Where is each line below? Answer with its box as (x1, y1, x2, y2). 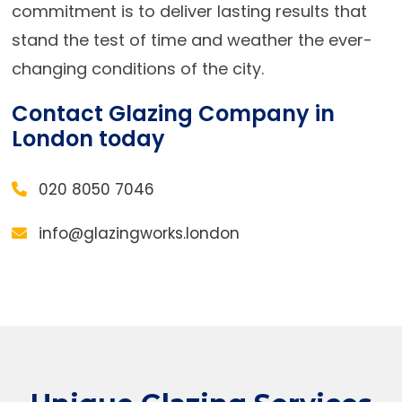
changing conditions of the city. (11, 57, 264, 81)
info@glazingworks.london (39, 222, 240, 244)
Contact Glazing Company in (11, 99, 335, 129)
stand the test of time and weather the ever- (11, 29, 372, 52)
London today (11, 124, 165, 154)
